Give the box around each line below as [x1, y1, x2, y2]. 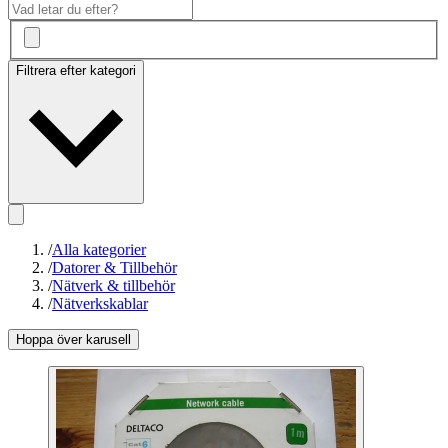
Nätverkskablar [52, 295, 148, 313]
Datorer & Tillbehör [52, 259, 177, 277]
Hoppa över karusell [16, 332, 131, 348]
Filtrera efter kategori [16, 63, 136, 79]
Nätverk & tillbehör [52, 277, 175, 295]
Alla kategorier [52, 241, 146, 259]
